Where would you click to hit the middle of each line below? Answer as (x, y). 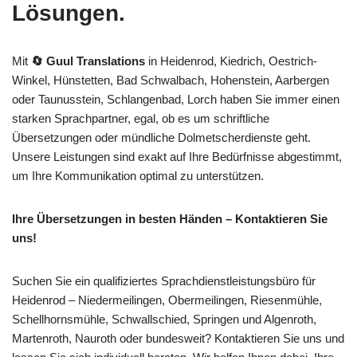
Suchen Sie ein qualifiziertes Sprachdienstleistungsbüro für (164, 280)
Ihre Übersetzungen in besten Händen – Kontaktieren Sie (170, 218)
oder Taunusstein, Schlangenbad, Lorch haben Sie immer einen (176, 99)
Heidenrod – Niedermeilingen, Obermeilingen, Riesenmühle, (167, 300)
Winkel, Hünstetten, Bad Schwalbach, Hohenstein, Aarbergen (171, 80)
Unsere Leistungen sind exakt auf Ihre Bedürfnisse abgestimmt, (177, 156)
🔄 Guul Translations (88, 61)
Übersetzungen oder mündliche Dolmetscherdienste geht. (161, 137)
